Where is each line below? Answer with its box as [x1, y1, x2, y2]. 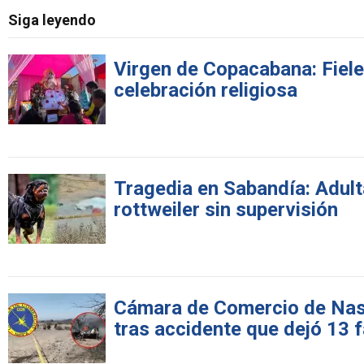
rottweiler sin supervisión [114, 198, 338, 222]
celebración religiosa [114, 79, 297, 102]
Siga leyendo [8, 11, 96, 29]
